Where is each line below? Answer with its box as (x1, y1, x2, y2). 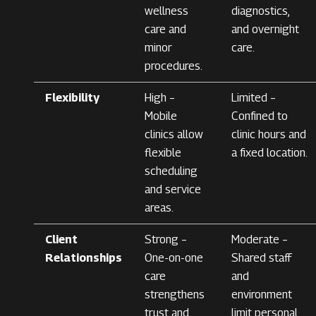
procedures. (145, 59, 202, 73)
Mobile (145, 109, 177, 123)
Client (45, 233, 78, 247)
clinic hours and (231, 128, 306, 142)
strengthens (145, 288, 205, 302)
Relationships (45, 251, 122, 265)
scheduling (145, 164, 197, 178)
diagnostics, (231, 4, 290, 18)
